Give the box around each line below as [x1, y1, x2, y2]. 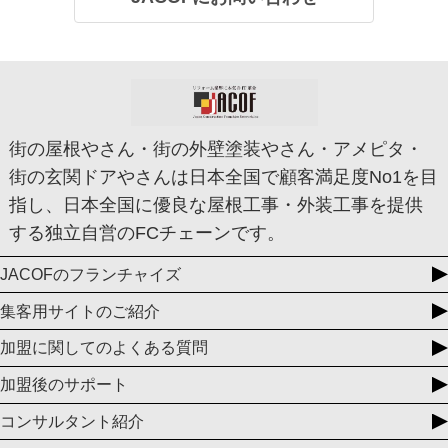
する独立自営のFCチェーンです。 [9, 222, 285, 243]
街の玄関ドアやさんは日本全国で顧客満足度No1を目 [9, 166, 438, 187]
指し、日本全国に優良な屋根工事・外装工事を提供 [9, 194, 423, 215]
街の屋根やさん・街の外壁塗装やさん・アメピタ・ [9, 138, 423, 159]
